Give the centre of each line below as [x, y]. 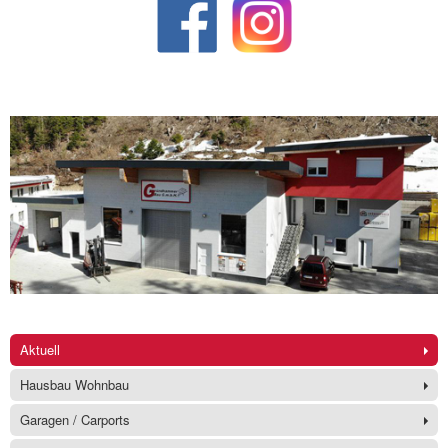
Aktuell [40, 350]
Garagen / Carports [75, 420]
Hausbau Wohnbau [74, 385]
